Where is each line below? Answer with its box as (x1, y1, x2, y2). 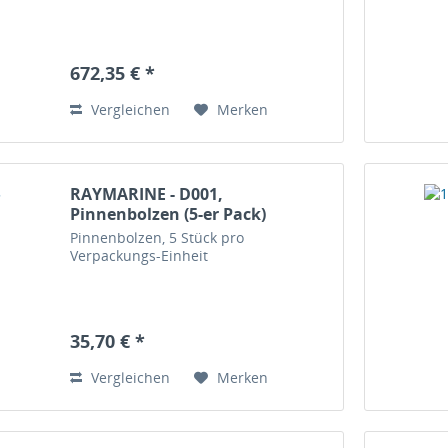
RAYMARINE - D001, (70, 183, 224, 206)
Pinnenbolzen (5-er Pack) (70, 203, 267, 226)
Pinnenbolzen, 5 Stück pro (70, 228, 245, 248)
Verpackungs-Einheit (70, 246, 209, 266)
